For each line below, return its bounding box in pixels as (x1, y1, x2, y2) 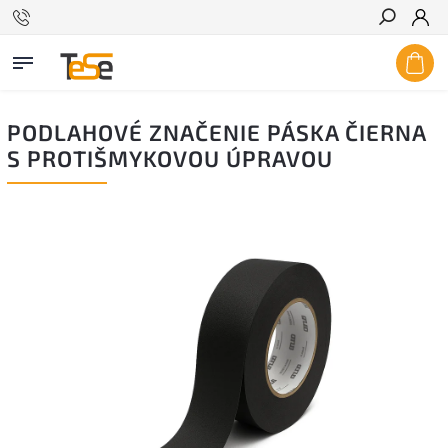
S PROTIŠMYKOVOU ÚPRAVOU (7, 145, 333, 172)
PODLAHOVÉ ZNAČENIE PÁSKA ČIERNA (7, 119, 426, 146)
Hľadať (377, 45, 427, 61)
